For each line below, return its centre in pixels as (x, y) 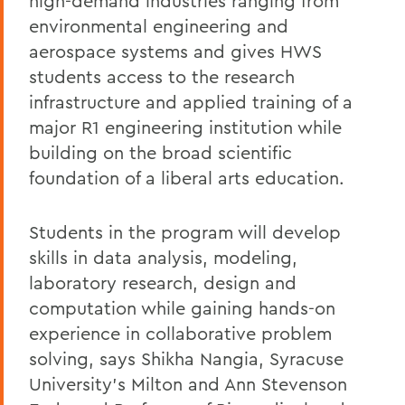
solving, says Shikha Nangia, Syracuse (186, 358)
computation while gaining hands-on (182, 308)
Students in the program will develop (185, 232)
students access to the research (162, 76)
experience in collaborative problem (180, 333)
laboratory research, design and (163, 283)
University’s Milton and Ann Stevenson (188, 384)
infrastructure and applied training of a (191, 102)
